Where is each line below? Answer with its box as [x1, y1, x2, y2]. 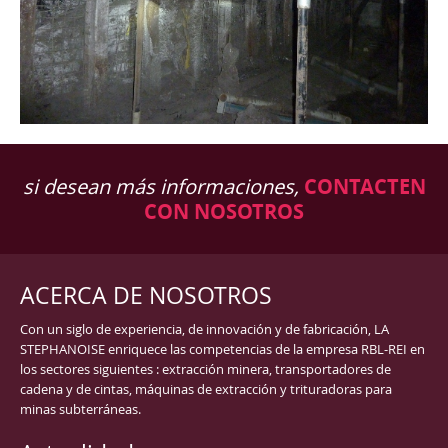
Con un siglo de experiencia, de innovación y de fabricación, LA [20, 319, 389, 338]
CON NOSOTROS [144, 198, 304, 226]
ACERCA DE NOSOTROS [20, 280, 272, 312]
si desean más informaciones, [22, 173, 304, 201]
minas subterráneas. [20, 399, 141, 418]
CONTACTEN [303, 173, 426, 201]
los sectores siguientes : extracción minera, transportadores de [20, 359, 391, 378]
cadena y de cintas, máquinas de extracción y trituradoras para [20, 379, 392, 398]
